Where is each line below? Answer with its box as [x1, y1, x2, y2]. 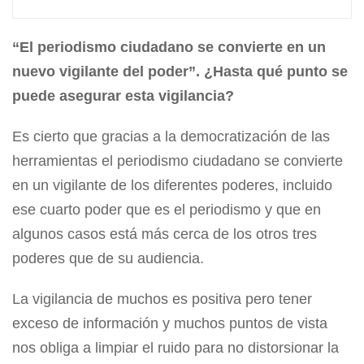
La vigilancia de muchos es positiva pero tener [12, 291, 312, 308]
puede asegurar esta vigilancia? [12, 88, 234, 105]
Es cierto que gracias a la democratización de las [12, 128, 330, 145]
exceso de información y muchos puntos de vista [12, 315, 327, 332]
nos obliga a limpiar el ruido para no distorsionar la [12, 340, 339, 357]
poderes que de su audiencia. [12, 250, 204, 267]
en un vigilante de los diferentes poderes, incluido [12, 177, 332, 194]
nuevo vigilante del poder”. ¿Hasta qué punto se [12, 63, 348, 80]
